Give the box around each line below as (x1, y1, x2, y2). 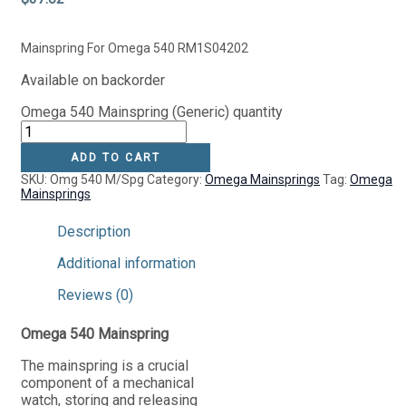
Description (57, 222, 130, 240)
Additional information (57, 254, 196, 272)
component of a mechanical (21, 373, 194, 391)
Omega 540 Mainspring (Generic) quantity (21, 102, 283, 121)
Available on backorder (21, 71, 165, 89)
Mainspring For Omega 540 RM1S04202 (21, 40, 248, 55)
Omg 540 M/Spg (50, 171, 144, 187)
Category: (147, 171, 205, 187)
